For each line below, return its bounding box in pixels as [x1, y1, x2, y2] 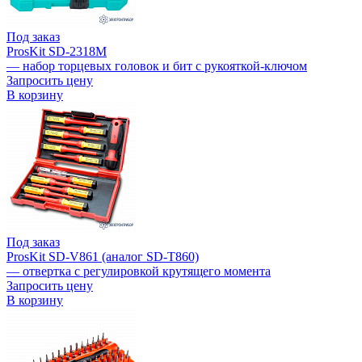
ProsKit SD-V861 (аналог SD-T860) [6, 250, 199, 264]
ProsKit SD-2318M [6, 44, 107, 59]
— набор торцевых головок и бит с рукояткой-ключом [6, 59, 307, 74]
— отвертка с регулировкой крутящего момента [6, 264, 271, 279]
